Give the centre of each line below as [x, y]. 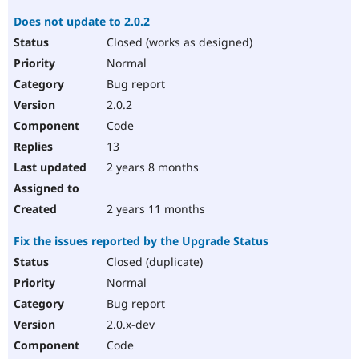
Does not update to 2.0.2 [82, 22]
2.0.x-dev [129, 325]
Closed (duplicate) [153, 262]
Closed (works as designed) [178, 42]
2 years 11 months [154, 209]
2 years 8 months [151, 167]
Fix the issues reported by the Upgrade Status [141, 241]
